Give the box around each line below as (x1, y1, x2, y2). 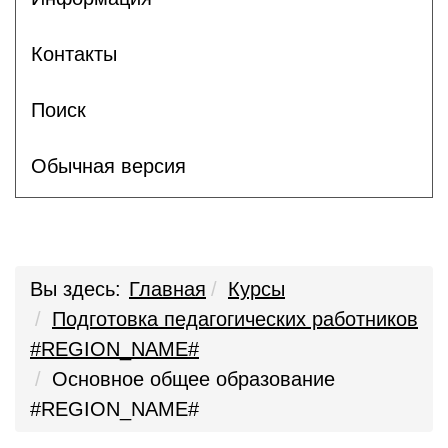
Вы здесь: (30, 278, 121, 300)
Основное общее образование (52, 368, 335, 390)
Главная (129, 278, 206, 300)
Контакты (31, 42, 117, 65)
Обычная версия (31, 154, 186, 177)
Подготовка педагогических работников (52, 308, 418, 330)
